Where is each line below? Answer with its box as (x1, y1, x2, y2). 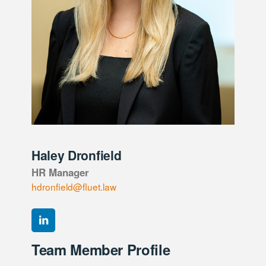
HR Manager (31, 164, 89, 179)
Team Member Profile (31, 239, 170, 259)
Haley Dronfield (31, 145, 122, 164)
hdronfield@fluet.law (31, 179, 116, 193)
